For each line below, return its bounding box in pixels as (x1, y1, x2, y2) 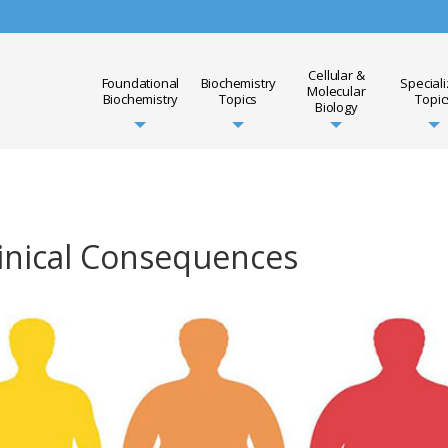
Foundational (101, 74, 180, 92)
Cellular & (308, 66, 365, 84)
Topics (219, 90, 258, 108)
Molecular (307, 82, 366, 100)
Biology (315, 98, 358, 116)
